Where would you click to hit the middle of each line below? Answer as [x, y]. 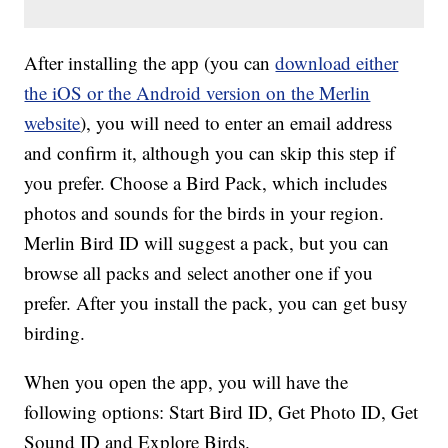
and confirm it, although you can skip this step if [210, 153]
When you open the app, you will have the [186, 382]
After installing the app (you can [150, 63]
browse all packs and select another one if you [199, 273]
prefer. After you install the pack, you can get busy [216, 303]
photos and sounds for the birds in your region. [204, 213]
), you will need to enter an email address [236, 123]
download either [337, 63]
